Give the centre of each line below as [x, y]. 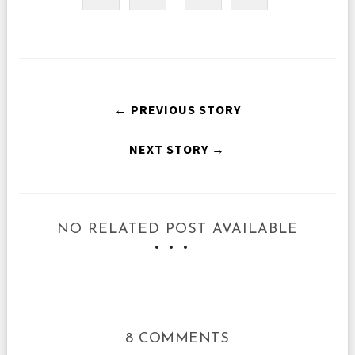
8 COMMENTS [177, 338]
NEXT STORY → [177, 149]
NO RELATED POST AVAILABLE [177, 229]
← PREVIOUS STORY [177, 109]
